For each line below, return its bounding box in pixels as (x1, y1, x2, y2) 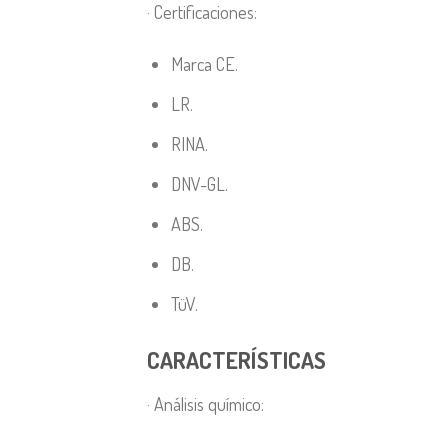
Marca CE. (170, 52, 238, 76)
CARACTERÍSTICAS (147, 345, 326, 374)
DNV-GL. (170, 172, 228, 196)
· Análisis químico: (147, 391, 264, 415)
